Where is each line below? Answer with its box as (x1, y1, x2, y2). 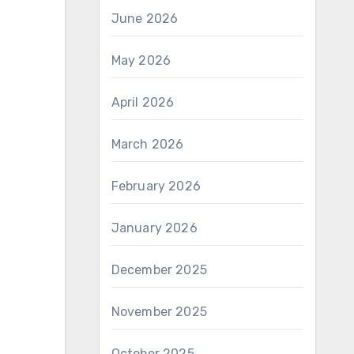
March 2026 (111, 137, 184, 152)
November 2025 (111, 304, 208, 319)
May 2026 (111, 53, 171, 68)
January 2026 (111, 220, 198, 235)
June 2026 (111, 11, 179, 26)
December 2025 (111, 262, 208, 277)
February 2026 (111, 179, 201, 194)
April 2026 (111, 95, 175, 110)
